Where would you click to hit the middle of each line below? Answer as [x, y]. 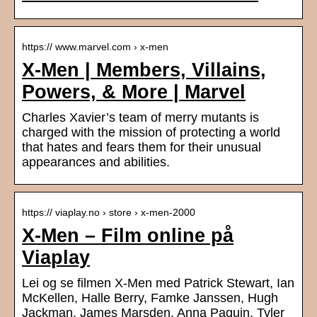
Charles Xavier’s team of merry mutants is [140, 118]
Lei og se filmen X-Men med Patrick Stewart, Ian [158, 283]
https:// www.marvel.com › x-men [95, 47]
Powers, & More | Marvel [134, 92]
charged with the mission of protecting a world [151, 133]
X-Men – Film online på [128, 236]
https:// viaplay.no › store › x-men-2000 [109, 213]
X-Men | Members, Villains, [144, 70]
